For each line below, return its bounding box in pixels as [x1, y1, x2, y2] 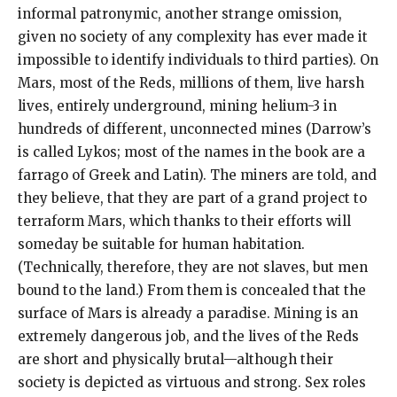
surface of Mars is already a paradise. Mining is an [18, 304, 358, 322]
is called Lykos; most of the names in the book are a [18, 143, 365, 160]
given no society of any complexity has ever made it [18, 27, 368, 45]
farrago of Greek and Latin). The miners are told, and [18, 166, 377, 183]
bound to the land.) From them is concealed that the [18, 281, 366, 299]
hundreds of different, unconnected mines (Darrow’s [18, 120, 371, 137]
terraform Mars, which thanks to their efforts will [18, 212, 351, 230]
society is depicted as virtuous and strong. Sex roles [18, 373, 366, 391]
